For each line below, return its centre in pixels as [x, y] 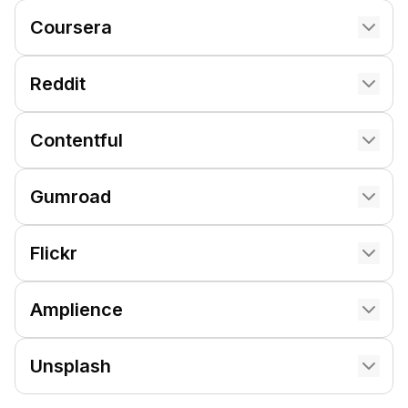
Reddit [58, 84]
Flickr [54, 253]
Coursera [71, 27]
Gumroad [71, 197]
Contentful [76, 140]
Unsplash [71, 366]
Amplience [76, 310]
